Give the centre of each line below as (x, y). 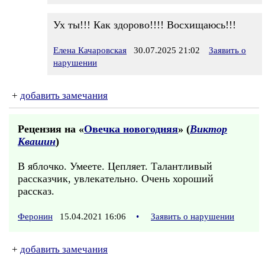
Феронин (35, 216)
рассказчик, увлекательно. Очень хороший (116, 179)
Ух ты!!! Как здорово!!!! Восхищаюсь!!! (145, 25)
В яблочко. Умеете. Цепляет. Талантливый (115, 166)
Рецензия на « (51, 129)
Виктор (209, 129)
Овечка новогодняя (131, 129)
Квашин (37, 141)
